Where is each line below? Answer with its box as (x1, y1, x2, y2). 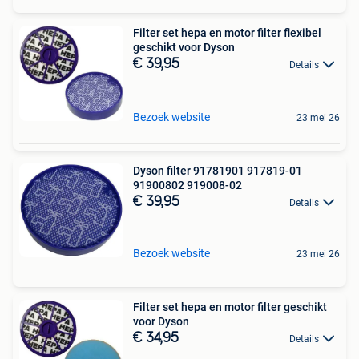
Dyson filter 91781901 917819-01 (133, 163, 302, 177)
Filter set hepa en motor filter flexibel (133, 26, 321, 39)
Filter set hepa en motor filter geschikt (133, 300, 327, 313)
